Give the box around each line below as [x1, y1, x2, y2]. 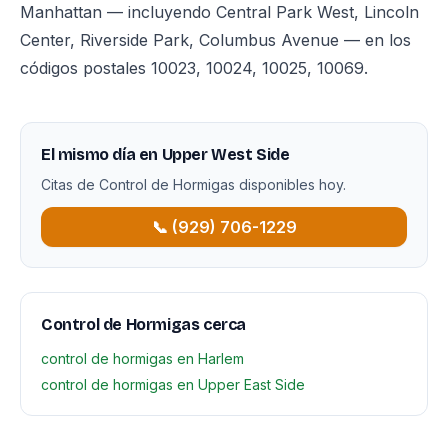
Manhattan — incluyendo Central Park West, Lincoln [20, 2, 419, 22]
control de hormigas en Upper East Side [41, 376, 305, 393]
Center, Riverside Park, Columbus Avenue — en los [20, 30, 411, 50]
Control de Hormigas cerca [41, 315, 246, 334]
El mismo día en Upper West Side [41, 145, 290, 164]
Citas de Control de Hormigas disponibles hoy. [41, 176, 346, 193]
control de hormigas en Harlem [41, 350, 244, 367]
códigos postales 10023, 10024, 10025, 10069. [20, 58, 368, 78]
